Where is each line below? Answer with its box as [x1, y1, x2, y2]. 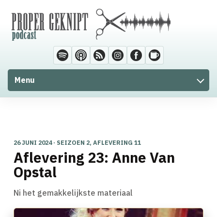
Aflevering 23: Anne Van [14, 148, 175, 167]
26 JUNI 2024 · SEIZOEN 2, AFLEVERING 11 [14, 139, 141, 146]
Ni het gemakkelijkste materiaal [14, 188, 133, 198]
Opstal [14, 163, 57, 181]
